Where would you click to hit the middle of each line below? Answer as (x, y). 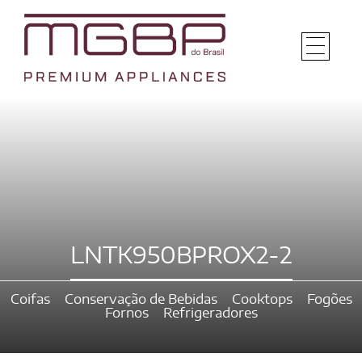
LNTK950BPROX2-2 (181, 257)
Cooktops (262, 299)
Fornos (126, 313)
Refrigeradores (210, 313)
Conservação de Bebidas (141, 299)
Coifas (30, 299)
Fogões (329, 299)
